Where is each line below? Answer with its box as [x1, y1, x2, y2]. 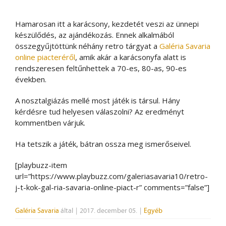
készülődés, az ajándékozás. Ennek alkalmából [15, 29, 174, 40]
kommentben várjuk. [15, 117, 85, 128]
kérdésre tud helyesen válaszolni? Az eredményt [15, 106, 184, 117]
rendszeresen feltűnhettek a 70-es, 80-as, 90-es [15, 63, 187, 73]
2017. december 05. [80, 206, 137, 215]
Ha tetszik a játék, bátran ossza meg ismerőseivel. [15, 138, 191, 149]
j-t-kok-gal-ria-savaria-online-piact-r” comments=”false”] [15, 182, 209, 192]
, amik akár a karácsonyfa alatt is [75, 51, 186, 62]
